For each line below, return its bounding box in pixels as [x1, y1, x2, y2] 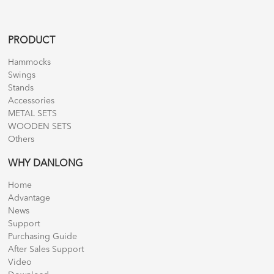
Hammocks [8, 57, 51, 67]
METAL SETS [8, 109, 57, 118]
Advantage [8, 193, 51, 202]
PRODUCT [8, 35, 56, 46]
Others [8, 135, 35, 144]
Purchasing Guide [8, 232, 78, 241]
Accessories [8, 96, 55, 105]
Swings [8, 70, 36, 80]
